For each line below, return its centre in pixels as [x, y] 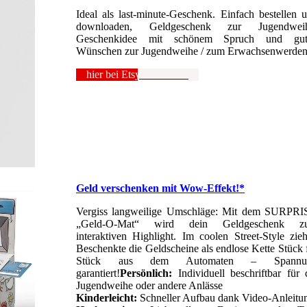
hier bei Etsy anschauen [137, 75]
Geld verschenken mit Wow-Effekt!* [160, 188]
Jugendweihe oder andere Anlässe [149, 286]
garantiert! [98, 273]
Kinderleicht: [107, 298]
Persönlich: [146, 273]
